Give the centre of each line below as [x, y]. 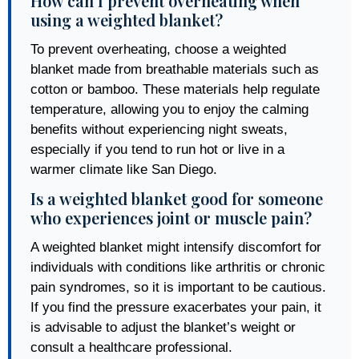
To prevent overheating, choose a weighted [158, 49]
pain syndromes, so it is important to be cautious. [178, 287]
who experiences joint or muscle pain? [171, 217]
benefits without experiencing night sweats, [159, 129]
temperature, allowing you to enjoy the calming [169, 109]
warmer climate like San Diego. [124, 169]
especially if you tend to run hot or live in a [157, 149]
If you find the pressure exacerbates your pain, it [176, 307]
